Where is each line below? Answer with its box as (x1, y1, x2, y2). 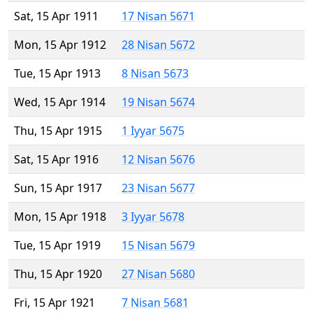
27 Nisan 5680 (122, 266, 195, 282)
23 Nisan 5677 (122, 180, 195, 196)
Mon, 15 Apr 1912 (14, 37, 106, 53)
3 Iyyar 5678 (122, 209, 184, 225)
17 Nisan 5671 (122, 8, 195, 24)
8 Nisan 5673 (122, 66, 189, 82)
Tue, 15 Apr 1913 (14, 66, 101, 82)
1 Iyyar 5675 (122, 123, 184, 139)
